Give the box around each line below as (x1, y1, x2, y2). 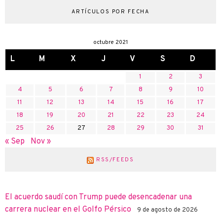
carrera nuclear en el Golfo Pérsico (5, 205, 131, 215)
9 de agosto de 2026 (137, 206, 198, 215)
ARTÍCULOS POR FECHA (72, 8, 149, 15)
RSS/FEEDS (96, 156, 134, 164)
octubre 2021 (93, 38, 128, 46)
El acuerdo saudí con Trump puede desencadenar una (5, 192, 192, 203)
